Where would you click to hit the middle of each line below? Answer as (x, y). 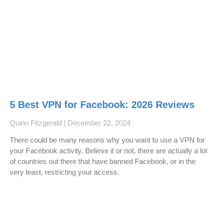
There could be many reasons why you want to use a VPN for (107, 140)
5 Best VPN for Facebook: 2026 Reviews (102, 105)
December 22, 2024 (98, 123)
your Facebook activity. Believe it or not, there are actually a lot (109, 151)
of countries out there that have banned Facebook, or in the (103, 162)
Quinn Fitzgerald (37, 123)
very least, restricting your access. (64, 172)
